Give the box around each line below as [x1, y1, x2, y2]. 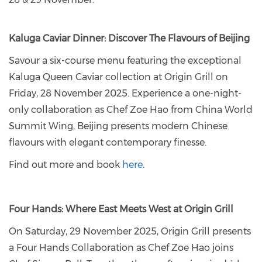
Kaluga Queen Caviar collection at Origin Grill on [9, 71, 228, 82]
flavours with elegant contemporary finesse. [9, 137, 209, 148]
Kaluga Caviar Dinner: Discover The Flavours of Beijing [9, 33, 252, 44]
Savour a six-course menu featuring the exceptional [9, 55, 242, 66]
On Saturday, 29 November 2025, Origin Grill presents [9, 226, 251, 237]
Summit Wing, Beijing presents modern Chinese [9, 120, 227, 132]
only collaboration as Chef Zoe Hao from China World [9, 104, 253, 115]
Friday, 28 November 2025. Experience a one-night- [9, 88, 242, 99]
